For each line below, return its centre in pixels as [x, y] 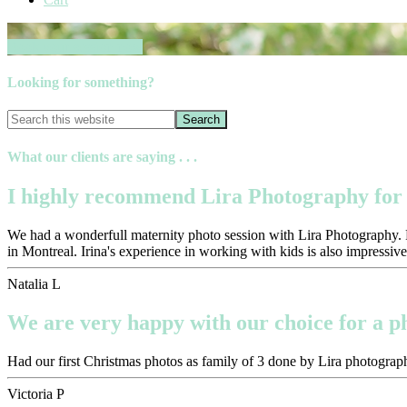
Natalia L [34, 283]
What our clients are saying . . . [102, 156]
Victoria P [36, 393]
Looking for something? [81, 83]
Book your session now [75, 46]
